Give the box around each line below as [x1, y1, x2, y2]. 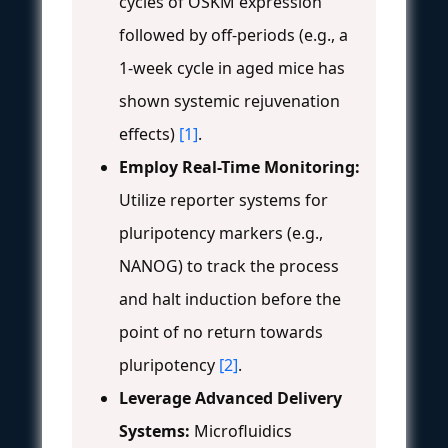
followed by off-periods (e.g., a [119, 23, 348, 46]
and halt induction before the [119, 287, 341, 310]
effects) [119, 122, 179, 145]
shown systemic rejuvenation [119, 89, 340, 112]
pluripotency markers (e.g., [119, 221, 323, 244]
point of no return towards [119, 320, 323, 343]
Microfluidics [190, 419, 292, 442]
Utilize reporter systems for [119, 188, 328, 211]
